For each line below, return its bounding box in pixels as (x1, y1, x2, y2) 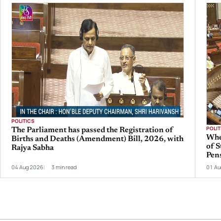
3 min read (51, 163, 77, 171)
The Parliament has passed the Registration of (11, 126, 173, 134)
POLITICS (11, 117, 35, 124)
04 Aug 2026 (11, 163, 44, 171)
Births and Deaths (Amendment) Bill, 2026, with (11, 135, 184, 143)
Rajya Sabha (11, 144, 54, 152)
